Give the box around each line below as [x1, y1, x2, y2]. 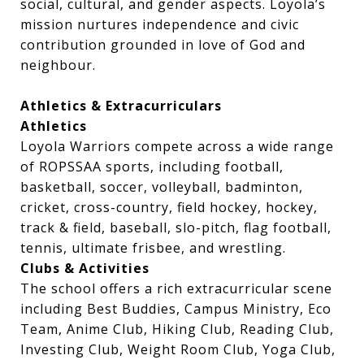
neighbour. [20, 56, 96, 74]
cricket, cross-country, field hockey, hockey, [20, 198, 318, 216]
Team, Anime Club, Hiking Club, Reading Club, [20, 320, 334, 338]
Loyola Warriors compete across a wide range [20, 137, 334, 155]
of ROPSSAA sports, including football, [20, 158, 284, 175]
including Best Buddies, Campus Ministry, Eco [20, 300, 331, 318]
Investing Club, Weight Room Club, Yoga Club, [20, 340, 336, 358]
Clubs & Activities [20, 259, 149, 277]
